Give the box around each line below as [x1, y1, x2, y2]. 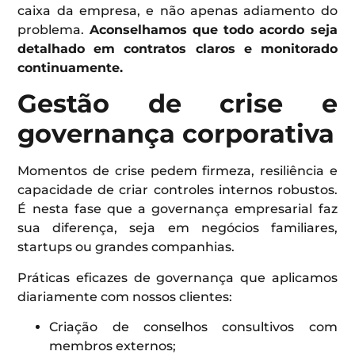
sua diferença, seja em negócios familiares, [17, 220, 338, 236]
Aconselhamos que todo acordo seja [89, 21, 338, 37]
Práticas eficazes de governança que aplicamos [17, 269, 338, 285]
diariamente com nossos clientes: [17, 288, 233, 304]
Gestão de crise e [17, 88, 338, 120]
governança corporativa [17, 118, 335, 150]
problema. [17, 21, 90, 37]
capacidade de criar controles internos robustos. [17, 182, 338, 198]
